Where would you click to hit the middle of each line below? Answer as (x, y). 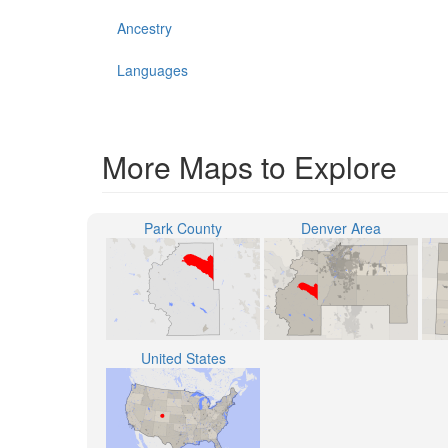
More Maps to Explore (249, 166)
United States (183, 358)
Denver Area (341, 228)
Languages (152, 70)
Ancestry (144, 28)
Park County (183, 228)
